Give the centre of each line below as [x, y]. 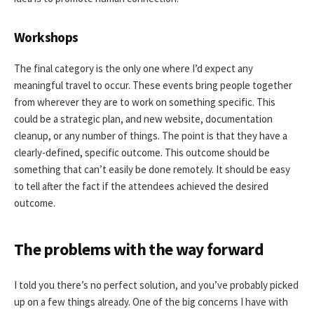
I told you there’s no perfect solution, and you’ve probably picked [156, 285]
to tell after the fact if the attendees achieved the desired [141, 186]
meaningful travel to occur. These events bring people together [153, 86]
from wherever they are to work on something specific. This [145, 102]
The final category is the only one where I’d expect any [134, 69]
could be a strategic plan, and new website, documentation [143, 119]
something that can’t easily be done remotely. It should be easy [152, 170]
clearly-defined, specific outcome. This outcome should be [142, 153]
